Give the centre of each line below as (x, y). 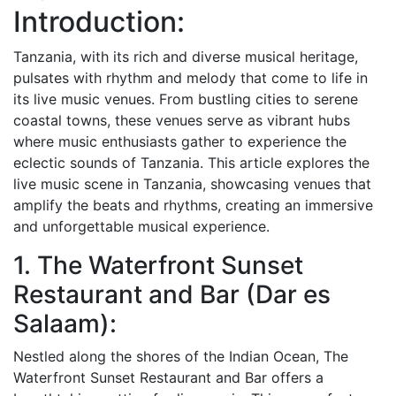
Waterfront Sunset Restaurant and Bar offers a (168, 377)
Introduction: (99, 21)
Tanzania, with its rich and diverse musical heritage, (186, 56)
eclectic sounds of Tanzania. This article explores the (191, 162)
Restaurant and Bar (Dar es (172, 294)
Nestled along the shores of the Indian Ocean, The (181, 356)
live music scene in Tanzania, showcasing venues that (192, 183)
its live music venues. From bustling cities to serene (186, 99)
